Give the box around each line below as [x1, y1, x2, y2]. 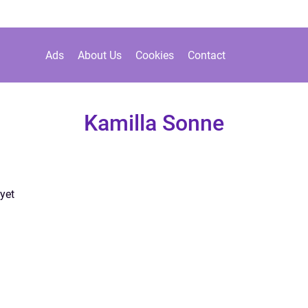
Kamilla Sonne [84, 110, 224, 136]
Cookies [135, 48, 174, 62]
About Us [77, 48, 122, 62]
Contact [187, 48, 225, 62]
